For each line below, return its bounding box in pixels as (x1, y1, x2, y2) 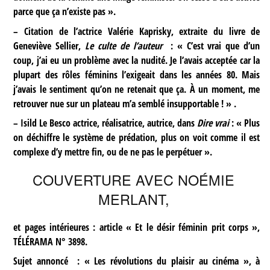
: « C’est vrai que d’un (166, 39, 260, 52)
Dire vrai (197, 116, 230, 130)
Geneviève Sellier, (13, 39, 86, 52)
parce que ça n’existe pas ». (13, 5, 116, 19)
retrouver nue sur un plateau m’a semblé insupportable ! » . (13, 96, 237, 110)
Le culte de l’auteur (85, 39, 166, 52)
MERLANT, (98, 189, 169, 210)
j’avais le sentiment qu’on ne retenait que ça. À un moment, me (13, 82, 260, 96)
